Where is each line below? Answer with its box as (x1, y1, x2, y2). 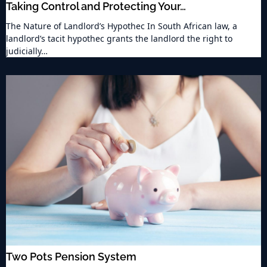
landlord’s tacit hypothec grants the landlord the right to (6, 33, 232, 45)
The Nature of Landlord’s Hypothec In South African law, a (6, 20, 237, 32)
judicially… (6, 45, 48, 57)
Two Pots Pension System (6, 250, 136, 263)
